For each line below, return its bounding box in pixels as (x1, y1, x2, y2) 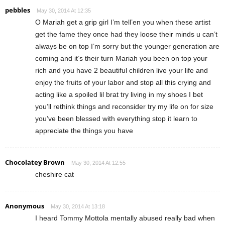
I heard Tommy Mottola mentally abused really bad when (35, 213, 215, 222)
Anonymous (5, 201, 44, 210)
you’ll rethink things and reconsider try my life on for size (35, 102, 213, 110)
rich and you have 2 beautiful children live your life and (35, 66, 208, 74)
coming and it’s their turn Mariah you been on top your (35, 54, 207, 62)
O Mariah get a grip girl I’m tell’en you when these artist (35, 18, 210, 26)
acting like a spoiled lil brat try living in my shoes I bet (35, 90, 203, 98)
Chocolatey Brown (5, 157, 65, 167)
